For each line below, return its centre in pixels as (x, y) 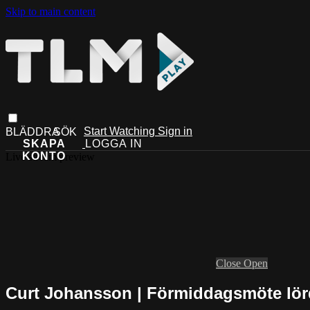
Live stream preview (50, 156)
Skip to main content (51, 11)
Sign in (175, 131)
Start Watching (121, 131)
